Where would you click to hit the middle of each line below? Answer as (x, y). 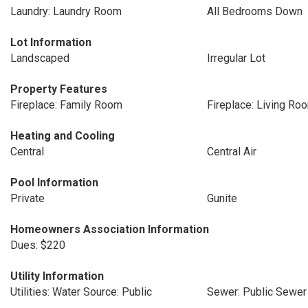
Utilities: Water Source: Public (81, 292)
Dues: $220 (38, 245)
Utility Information (57, 276)
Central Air (231, 152)
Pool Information (54, 183)
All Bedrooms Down (254, 11)
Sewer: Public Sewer (256, 292)
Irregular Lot (236, 58)
